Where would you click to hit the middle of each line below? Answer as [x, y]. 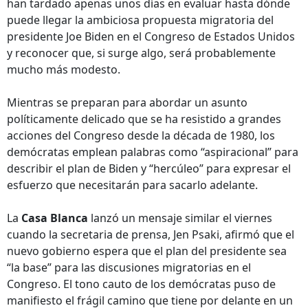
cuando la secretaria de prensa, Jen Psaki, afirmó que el [151, 234]
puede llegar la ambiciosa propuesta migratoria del [140, 20]
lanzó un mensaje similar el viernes [180, 218]
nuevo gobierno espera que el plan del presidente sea [147, 251]
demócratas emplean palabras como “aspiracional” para [153, 152]
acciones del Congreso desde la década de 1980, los [141, 135]
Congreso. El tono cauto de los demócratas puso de [141, 284]
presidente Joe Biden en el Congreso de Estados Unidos [151, 36]
